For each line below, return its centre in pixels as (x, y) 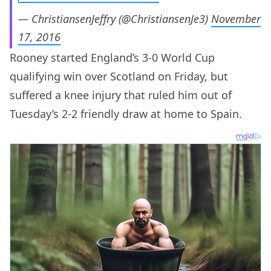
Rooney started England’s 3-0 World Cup (112, 58)
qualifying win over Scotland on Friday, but (119, 77)
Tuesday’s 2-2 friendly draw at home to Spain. (126, 114)
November (236, 19)
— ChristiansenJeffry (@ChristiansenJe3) (115, 19)
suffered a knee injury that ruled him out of (121, 95)
